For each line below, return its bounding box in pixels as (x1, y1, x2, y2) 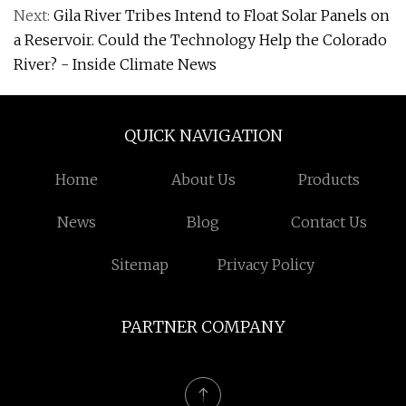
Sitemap (111, 256, 169, 274)
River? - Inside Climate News (14, 55, 217, 73)
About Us (170, 170, 236, 188)
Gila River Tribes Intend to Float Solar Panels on (53, 6, 390, 24)
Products (298, 170, 361, 188)
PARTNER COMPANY (121, 316, 285, 337)
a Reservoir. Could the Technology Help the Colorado (14, 31, 387, 49)
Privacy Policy (217, 256, 315, 274)
